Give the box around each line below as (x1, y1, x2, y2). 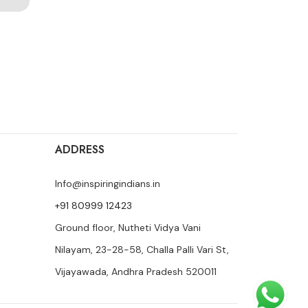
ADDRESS (55, 141, 105, 157)
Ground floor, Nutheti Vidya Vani (55, 221, 201, 234)
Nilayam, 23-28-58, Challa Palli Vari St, (55, 243, 230, 256)
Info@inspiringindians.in (55, 177, 161, 190)
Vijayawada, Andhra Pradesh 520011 (55, 265, 217, 278)
